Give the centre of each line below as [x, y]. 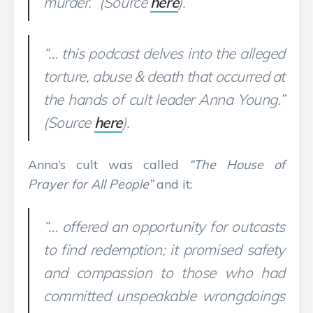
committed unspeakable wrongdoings [164, 296]
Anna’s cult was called [109, 165]
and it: [173, 184]
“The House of [237, 165]
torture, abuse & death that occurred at [164, 76]
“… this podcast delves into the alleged [164, 53]
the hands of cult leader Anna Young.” [164, 99]
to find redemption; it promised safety [164, 249]
